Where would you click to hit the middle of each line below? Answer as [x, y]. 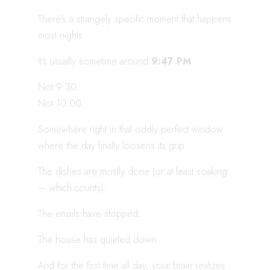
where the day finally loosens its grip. [112, 145]
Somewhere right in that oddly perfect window [130, 129]
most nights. [62, 35]
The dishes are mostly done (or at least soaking [133, 171]
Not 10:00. [61, 103]
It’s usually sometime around [95, 61]
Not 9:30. [59, 87]
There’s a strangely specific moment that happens [135, 19]
